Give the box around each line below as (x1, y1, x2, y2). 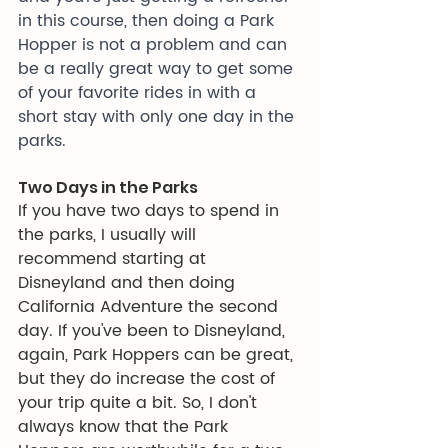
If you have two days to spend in (18, 198, 284, 224)
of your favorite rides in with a (18, 80, 261, 106)
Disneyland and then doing (18, 270, 240, 296)
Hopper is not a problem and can (18, 32, 292, 58)
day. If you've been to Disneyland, (18, 318, 290, 344)
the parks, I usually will (18, 222, 201, 248)
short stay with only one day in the (18, 104, 299, 130)
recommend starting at (18, 246, 211, 272)
